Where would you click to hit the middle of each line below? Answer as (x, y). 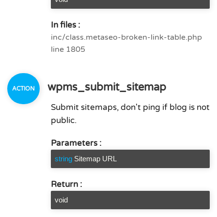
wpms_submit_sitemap (105, 87)
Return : (66, 184)
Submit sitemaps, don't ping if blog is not (130, 107)
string (63, 159)
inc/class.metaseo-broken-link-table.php (126, 37)
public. (64, 120)
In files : (65, 25)
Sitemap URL (95, 159)
